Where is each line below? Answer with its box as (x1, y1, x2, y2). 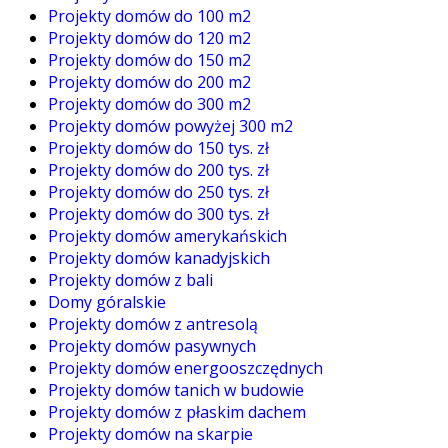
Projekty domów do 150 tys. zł (48, 136, 269, 159)
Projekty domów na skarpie (48, 422, 253, 445)
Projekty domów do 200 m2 (48, 70, 251, 93)
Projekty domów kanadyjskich (48, 246, 270, 269)
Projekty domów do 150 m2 (48, 48, 251, 71)
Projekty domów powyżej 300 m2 (48, 114, 293, 137)
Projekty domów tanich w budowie (48, 378, 304, 401)
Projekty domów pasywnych (48, 334, 256, 357)
